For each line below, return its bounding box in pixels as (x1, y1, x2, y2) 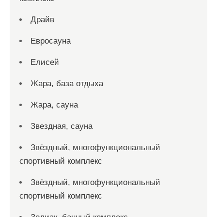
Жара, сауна (31, 100, 78, 109)
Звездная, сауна (31, 121, 93, 131)
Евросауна (31, 36, 71, 46)
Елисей (31, 57, 59, 67)
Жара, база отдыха (31, 78, 103, 88)
